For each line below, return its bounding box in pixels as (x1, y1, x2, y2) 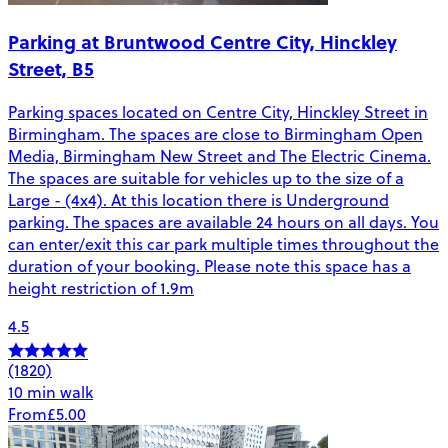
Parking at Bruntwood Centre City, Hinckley (8, 28, 397, 56)
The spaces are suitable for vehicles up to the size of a (8, 167, 404, 190)
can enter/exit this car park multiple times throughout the (8, 233, 439, 256)
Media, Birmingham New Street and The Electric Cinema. (8, 145, 431, 168)
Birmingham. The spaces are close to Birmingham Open (8, 123, 423, 146)
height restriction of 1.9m (8, 277, 194, 300)
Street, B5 (8, 55, 94, 83)
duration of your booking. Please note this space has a (8, 255, 411, 278)
